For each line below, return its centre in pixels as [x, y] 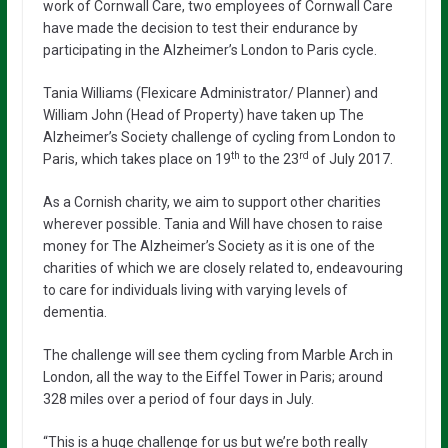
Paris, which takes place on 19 [136, 158]
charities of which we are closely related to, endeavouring [222, 267]
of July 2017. [350, 158]
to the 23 [269, 158]
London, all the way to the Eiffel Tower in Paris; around [212, 376]
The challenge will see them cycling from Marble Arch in [217, 354]
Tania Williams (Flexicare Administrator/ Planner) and [210, 92]
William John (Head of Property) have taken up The [203, 114]
